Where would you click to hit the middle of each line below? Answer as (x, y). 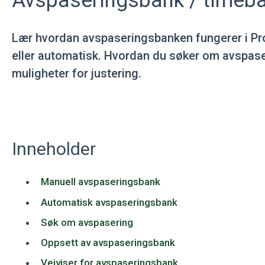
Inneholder (54, 149)
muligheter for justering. (76, 74)
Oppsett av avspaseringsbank (108, 243)
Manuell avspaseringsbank (100, 182)
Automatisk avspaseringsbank (109, 202)
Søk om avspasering (87, 222)
